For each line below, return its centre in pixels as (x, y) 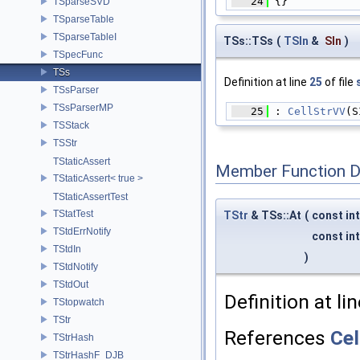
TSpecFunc (78, 54)
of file (339, 82)
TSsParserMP (83, 107)
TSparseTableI (85, 37)
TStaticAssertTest (90, 197)
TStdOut (71, 284)
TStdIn (67, 249)
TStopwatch (79, 302)
